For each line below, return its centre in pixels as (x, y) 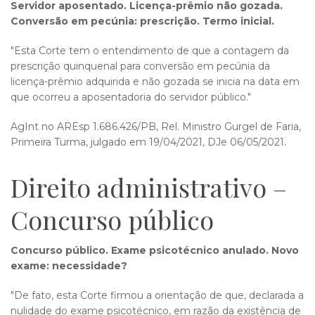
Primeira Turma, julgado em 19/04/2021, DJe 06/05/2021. (148, 142)
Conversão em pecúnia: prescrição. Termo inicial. (144, 21)
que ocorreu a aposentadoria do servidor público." (132, 97)
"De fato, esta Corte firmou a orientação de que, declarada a (157, 295)
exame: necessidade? (70, 266)
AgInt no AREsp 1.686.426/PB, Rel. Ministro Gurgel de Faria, (156, 127)
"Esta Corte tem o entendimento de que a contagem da (150, 51)
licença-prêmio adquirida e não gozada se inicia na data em (155, 82)
